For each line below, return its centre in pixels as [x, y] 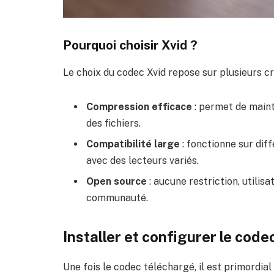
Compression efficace [139, 106]
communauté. [117, 198]
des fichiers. [113, 123]
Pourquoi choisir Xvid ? [130, 45]
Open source [117, 181]
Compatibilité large [133, 144]
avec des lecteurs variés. [143, 160]
